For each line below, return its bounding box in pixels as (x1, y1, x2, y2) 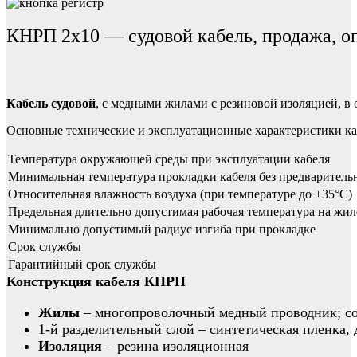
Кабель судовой (6, 96, 96, 110)
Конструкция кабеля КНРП (6, 273, 186, 289)
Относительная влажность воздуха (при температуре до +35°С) (8, 186, 352, 201)
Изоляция (38, 337, 102, 354)
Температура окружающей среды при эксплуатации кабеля (8, 151, 330, 166)
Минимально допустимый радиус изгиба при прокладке (8, 222, 316, 236)
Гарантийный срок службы (8, 257, 156, 271)
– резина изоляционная (102, 337, 249, 354)
